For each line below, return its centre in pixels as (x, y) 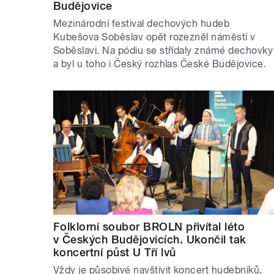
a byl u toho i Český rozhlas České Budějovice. (160, 64)
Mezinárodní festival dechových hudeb (142, 24)
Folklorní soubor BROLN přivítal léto (149, 227)
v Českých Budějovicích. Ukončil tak (150, 240)
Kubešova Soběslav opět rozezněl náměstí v (154, 37)
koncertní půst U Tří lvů (115, 253)
